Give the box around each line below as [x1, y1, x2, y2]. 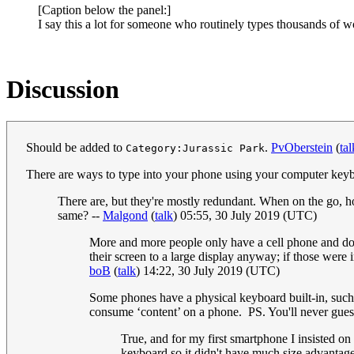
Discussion [6, 74, 119, 104]
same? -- [58, 209, 103, 223]
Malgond [103, 209, 148, 223]
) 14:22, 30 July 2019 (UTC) [136, 264, 280, 278]
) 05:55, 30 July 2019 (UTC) [173, 209, 317, 223]
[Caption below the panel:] [38, 2, 171, 17]
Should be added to [26, 141, 126, 155]
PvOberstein [271, 141, 333, 155]
